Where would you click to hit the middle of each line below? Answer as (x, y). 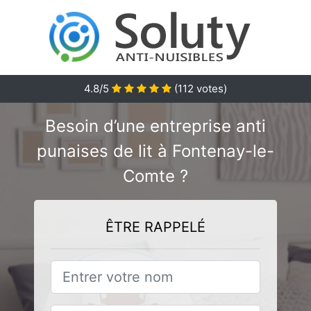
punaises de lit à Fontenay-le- (155, 151)
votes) (210, 89)
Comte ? (155, 176)
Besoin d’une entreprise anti (155, 126)
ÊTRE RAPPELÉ (155, 227)
